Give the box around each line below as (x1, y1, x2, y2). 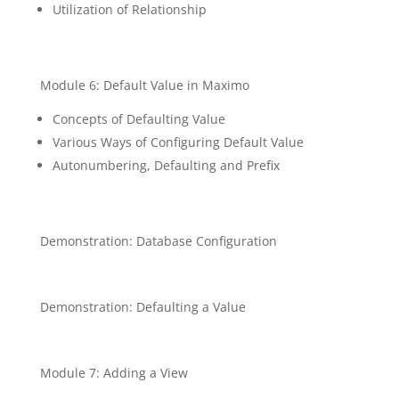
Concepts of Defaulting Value (52, 110, 225, 127)
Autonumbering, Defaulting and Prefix (52, 157, 287, 174)
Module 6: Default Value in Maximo (39, 77, 253, 94)
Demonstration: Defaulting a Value (39, 298, 253, 315)
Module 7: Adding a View (39, 364, 191, 381)
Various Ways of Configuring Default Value (52, 134, 304, 151)
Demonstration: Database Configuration (39, 232, 281, 249)
